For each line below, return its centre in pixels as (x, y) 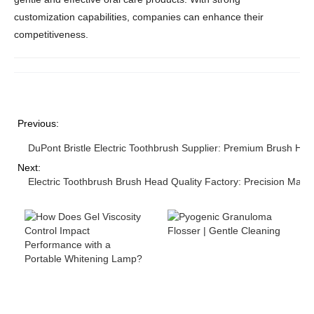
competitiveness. (51, 34)
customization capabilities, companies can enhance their (139, 16)
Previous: (38, 123)
